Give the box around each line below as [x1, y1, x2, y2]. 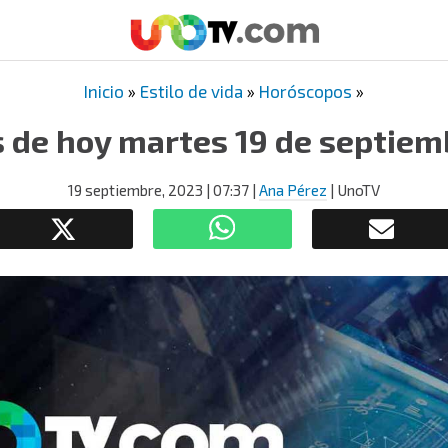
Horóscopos [259, 81, 352, 101]
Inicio [84, 81, 124, 101]
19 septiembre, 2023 [68, 181, 203, 199]
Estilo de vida [140, 81, 243, 101]
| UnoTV [327, 181, 380, 199]
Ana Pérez [259, 181, 327, 199]
